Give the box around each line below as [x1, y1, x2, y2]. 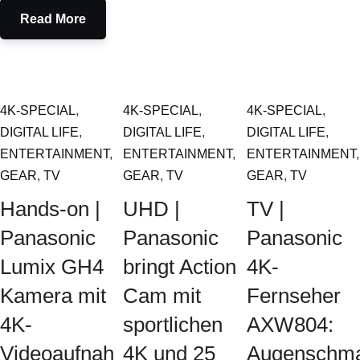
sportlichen [123, 313, 223, 337]
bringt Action [123, 255, 237, 279]
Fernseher [246, 284, 341, 308]
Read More [20, 12, 86, 26]
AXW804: [246, 313, 333, 337]
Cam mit [123, 284, 202, 308]
